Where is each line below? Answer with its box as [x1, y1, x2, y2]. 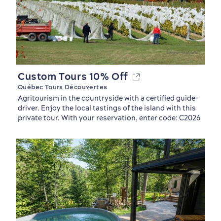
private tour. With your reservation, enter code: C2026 [18, 113, 200, 122]
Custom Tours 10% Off [18, 70, 133, 82]
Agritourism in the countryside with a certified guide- [18, 94, 199, 103]
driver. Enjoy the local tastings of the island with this [18, 104, 196, 112]
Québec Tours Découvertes [18, 83, 108, 91]
